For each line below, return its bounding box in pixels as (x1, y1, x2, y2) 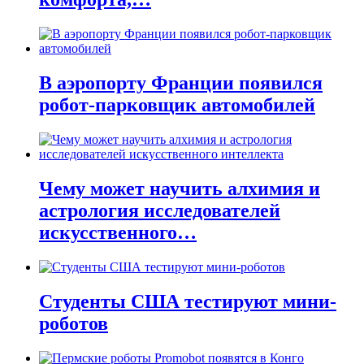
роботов (39, 312, 108, 334)
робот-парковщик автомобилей (39, 94, 315, 116)
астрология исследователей (39, 200, 280, 221)
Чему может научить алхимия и (39, 178, 320, 199)
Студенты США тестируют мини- (39, 290, 336, 312)
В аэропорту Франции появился (39, 72, 323, 94)
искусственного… (39, 222, 197, 243)
